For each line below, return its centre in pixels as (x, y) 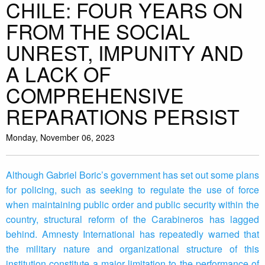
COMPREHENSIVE (95, 95)
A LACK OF (59, 74)
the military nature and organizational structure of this (132, 249)
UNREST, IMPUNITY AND (125, 53)
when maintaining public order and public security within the (132, 205)
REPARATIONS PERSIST (123, 117)
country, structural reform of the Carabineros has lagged (132, 219)
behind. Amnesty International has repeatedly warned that (132, 234)
